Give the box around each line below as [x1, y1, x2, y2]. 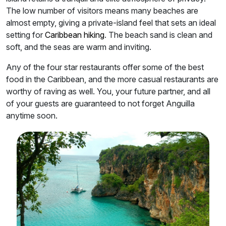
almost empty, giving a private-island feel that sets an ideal [6, 18, 216, 28]
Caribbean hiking [45, 30, 104, 40]
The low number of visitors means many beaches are [6, 6, 198, 16]
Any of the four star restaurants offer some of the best [6, 62, 204, 73]
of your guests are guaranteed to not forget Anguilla [6, 98, 195, 109]
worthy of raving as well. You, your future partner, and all [6, 86, 210, 97]
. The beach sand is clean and [104, 30, 212, 40]
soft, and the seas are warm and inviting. [6, 42, 151, 52]
